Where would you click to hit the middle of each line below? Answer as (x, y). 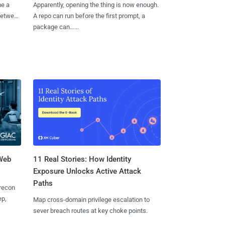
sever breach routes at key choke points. (90, 211)
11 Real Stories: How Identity (82, 159)
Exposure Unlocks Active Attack (87, 172)
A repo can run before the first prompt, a (89, 16)
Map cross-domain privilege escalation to (91, 200)
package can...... (56, 27)
